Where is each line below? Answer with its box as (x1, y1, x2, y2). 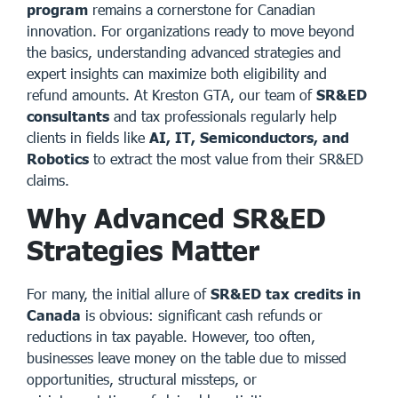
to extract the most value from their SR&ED (89, 150, 363, 168)
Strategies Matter (27, 234, 259, 267)
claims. (27, 171, 69, 189)
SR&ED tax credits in (211, 285, 361, 303)
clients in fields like (27, 129, 149, 147)
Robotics (27, 150, 89, 168)
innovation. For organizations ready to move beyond (27, 22, 354, 40)
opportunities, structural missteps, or (27, 370, 257, 388)
